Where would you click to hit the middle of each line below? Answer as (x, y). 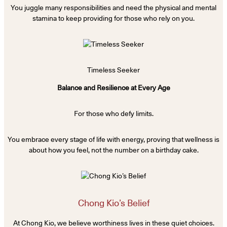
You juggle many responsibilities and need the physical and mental (113, 8)
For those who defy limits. (113, 114)
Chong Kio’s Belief (113, 203)
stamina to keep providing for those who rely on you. (113, 18)
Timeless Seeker (113, 70)
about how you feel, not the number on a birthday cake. (113, 150)
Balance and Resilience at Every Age (113, 88)
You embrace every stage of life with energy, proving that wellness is (113, 140)
